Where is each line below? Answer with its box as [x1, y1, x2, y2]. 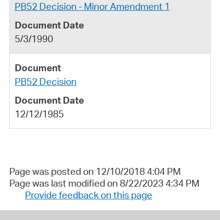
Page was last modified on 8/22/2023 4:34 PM [9, 177, 199, 189]
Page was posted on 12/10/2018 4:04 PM [9, 165, 181, 177]
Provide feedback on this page [25, 189, 152, 201]
